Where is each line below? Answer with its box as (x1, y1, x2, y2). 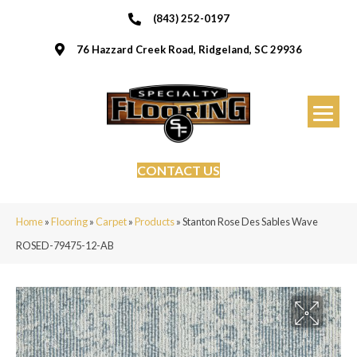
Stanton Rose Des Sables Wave (182, 214, 318, 228)
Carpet (96, 214, 127, 228)
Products (135, 214, 175, 228)
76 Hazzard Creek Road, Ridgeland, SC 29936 (76, 43, 302, 56)
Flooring (51, 214, 88, 228)
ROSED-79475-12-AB (16, 238, 114, 252)
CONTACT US (137, 162, 220, 178)
